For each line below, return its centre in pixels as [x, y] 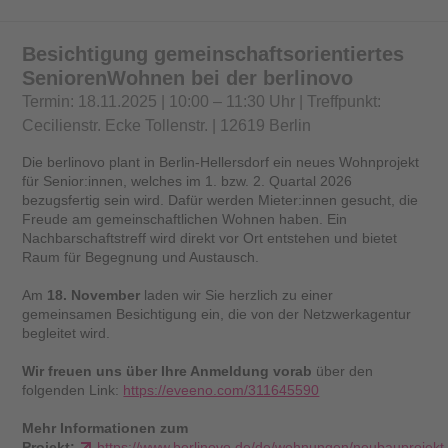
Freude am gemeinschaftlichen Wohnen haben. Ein [185, 218]
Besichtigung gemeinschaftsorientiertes [213, 54]
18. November [94, 294]
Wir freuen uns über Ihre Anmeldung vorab [167, 370]
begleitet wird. [66, 332]
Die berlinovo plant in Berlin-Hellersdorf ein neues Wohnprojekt [221, 161]
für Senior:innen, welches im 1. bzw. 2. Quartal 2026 [187, 180]
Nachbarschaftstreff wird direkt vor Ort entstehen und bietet [210, 237]
